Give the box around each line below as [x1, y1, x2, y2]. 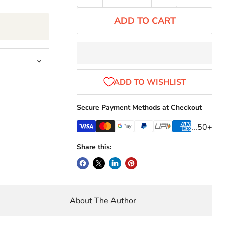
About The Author [69, 195, 136, 206]
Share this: [77, 142, 111, 152]
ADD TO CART [114, 15, 176, 27]
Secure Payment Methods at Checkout [77, 103, 202, 113]
